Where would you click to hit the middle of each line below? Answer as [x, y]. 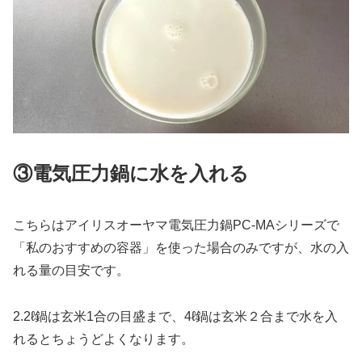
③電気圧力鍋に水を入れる [131, 174]
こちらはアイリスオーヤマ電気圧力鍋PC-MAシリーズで [176, 225]
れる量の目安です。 [71, 271]
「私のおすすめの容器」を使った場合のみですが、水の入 [181, 248]
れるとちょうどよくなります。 [103, 339]
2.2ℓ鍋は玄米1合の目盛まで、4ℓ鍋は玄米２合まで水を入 [175, 317]
